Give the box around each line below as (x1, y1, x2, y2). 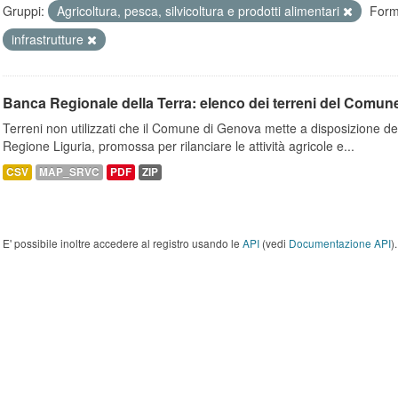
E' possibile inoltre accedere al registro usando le (3, 235, 243, 251)
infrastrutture (12, 30, 87, 48)
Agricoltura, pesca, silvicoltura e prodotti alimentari (57, 2, 343, 20)
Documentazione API (289, 235, 391, 251)
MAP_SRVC (39, 164, 99, 179)
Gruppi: (3, 2, 44, 20)
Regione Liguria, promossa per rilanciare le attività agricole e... (3, 137, 354, 155)
